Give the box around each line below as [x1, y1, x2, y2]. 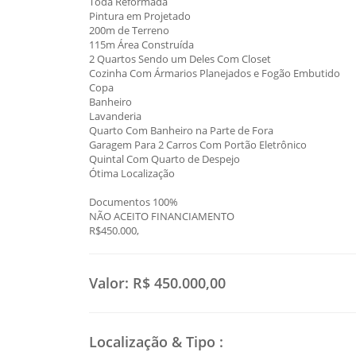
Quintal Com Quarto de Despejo [89, 152, 240, 167]
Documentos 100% [89, 195, 178, 210]
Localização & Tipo [89, 332, 219, 352]
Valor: [89, 273, 133, 293]
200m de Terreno [89, 23, 169, 38]
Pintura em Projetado [89, 9, 191, 24]
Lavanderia [89, 109, 144, 124]
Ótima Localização [89, 166, 175, 181]
